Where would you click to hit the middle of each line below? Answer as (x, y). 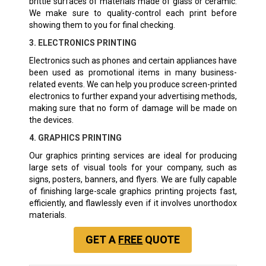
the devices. (51, 120)
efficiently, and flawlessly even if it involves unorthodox (133, 203)
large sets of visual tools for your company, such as (133, 167)
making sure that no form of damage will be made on (133, 108)
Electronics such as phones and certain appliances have (133, 60)
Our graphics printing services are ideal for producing (133, 155)
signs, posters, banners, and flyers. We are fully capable (133, 179)
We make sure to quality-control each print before (133, 13)
